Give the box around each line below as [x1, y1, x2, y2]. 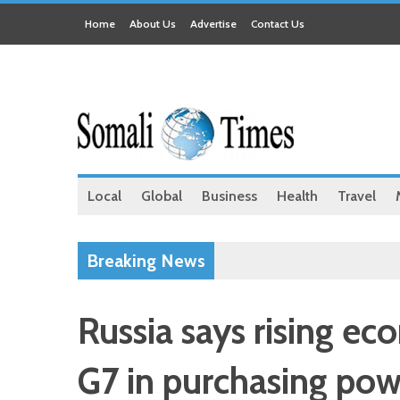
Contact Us [251, 17, 304, 30]
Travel [337, 187, 376, 204]
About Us [129, 17, 176, 30]
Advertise [190, 17, 237, 30]
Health [277, 187, 318, 204]
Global [141, 187, 182, 204]
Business [202, 187, 257, 204]
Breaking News [87, 250, 205, 271]
